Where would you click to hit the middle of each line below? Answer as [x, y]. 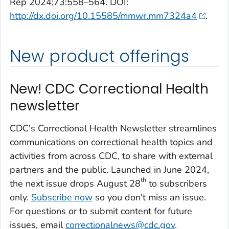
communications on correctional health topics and [111, 142]
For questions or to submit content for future [101, 211]
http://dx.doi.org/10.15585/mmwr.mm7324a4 [103, 16]
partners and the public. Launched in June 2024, [109, 169]
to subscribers [177, 183]
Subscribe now [62, 197]
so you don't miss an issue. [149, 197]
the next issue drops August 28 [75, 183]
